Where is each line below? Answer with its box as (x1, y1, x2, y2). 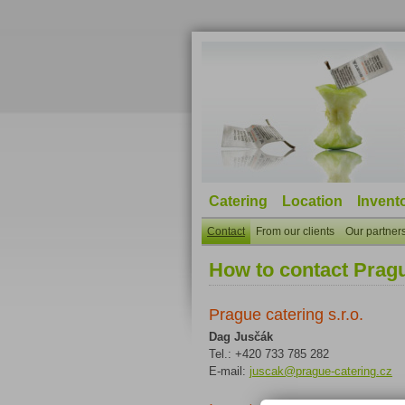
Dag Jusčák (209, 330, 273, 344)
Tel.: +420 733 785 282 (209, 347, 329, 362)
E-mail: (209, 364, 250, 379)
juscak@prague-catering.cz (250, 364, 392, 379)
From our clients (256, 226, 334, 237)
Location (282, 193, 343, 209)
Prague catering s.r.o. (209, 305, 363, 324)
